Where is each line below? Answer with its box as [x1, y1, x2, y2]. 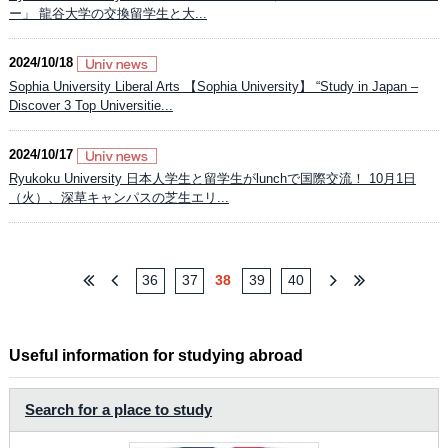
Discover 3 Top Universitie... [8, 98, 173, 113]
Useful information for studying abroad [8, 346, 303, 364]
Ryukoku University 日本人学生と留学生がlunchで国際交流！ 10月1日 [8, 171, 416, 186]
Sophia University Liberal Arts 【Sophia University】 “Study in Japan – [8, 79, 418, 94]
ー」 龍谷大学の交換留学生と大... [8, 6, 207, 21]
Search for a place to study [24, 400, 212, 418]
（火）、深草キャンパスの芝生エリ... [8, 190, 229, 205]
